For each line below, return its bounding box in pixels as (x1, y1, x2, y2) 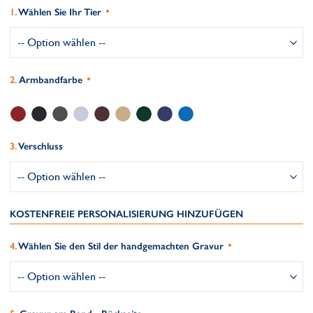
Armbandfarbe (19, 74, 82, 86)
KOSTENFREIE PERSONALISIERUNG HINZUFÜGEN (10, 208, 243, 220)
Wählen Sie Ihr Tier (18, 6, 101, 18)
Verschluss (18, 140, 63, 152)
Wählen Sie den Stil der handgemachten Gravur (18, 240, 224, 252)
